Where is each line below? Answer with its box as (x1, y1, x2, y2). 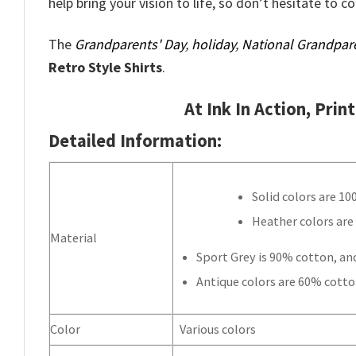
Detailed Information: (48, 129, 222, 152)
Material (50, 230, 97, 246)
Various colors (180, 321, 257, 338)
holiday (192, 35, 235, 54)
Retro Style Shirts (48, 58, 162, 77)
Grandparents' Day (75, 35, 185, 54)
